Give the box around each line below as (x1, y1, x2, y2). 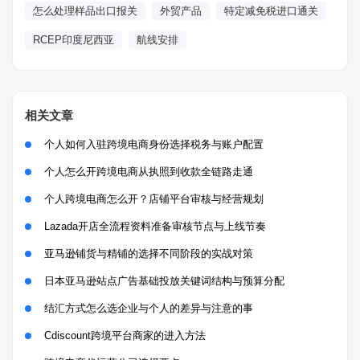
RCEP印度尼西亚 (33, 33, 114, 46)
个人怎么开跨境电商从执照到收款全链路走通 (44, 165, 253, 178)
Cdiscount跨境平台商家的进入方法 (44, 329, 206, 342)
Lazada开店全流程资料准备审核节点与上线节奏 (44, 219, 266, 232)
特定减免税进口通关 (224, 4, 318, 17)
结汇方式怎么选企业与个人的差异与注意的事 (44, 301, 253, 314)
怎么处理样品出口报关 (33, 4, 137, 17)
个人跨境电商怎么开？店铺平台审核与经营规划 (44, 192, 264, 205)
